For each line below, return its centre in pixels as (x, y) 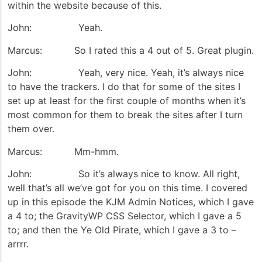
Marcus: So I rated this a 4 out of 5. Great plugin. (131, 50)
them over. (31, 129)
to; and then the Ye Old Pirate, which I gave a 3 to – (122, 230)
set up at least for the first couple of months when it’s (127, 101)
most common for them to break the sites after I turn (125, 115)
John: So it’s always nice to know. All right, (124, 174)
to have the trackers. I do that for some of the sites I (124, 87)
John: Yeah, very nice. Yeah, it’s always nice (126, 73)
